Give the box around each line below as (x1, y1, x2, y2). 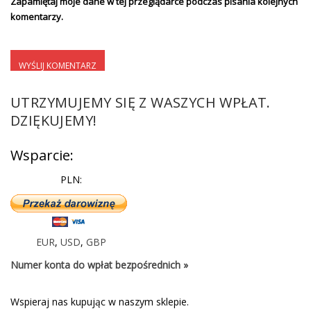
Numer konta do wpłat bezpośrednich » (10, 258, 188, 271)
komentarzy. (10, 10, 63, 24)
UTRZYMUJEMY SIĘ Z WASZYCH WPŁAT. (10, 93, 271, 112)
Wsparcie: (10, 146, 74, 165)
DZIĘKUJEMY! (10, 111, 97, 131)
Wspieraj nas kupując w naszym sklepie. (10, 294, 189, 308)
